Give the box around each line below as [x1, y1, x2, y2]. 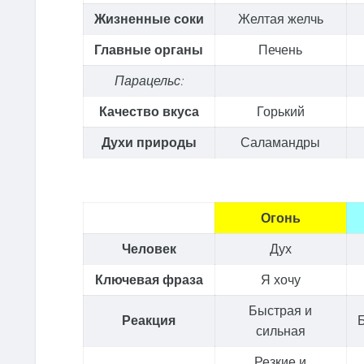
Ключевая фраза [94, 271, 203, 288]
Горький [256, 102, 305, 119]
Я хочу [260, 271, 301, 288]
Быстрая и [249, 301, 313, 318]
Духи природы [101, 133, 197, 150]
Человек [121, 240, 176, 257]
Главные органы [94, 41, 204, 58]
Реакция [122, 311, 176, 328]
